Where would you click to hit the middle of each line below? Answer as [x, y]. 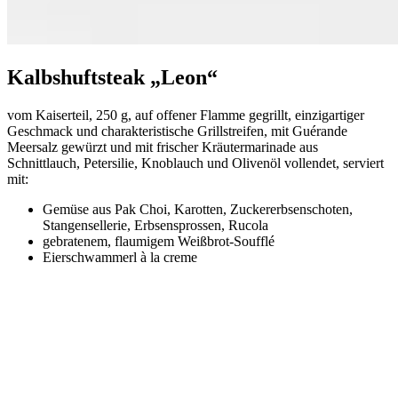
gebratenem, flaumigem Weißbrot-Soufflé [159, 241]
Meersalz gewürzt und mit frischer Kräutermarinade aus [163, 147]
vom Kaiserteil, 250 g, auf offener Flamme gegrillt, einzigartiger [186, 115]
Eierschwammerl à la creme [120, 257]
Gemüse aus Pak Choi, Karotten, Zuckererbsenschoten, [198, 209]
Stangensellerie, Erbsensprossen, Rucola [155, 225]
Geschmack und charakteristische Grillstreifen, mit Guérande [177, 131]
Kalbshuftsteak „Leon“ [112, 77]
